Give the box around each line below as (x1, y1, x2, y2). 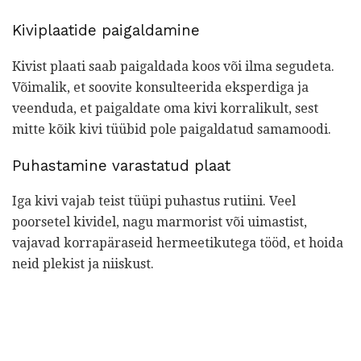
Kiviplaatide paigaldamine (12, 22, 200, 40)
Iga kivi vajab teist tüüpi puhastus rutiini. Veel (12, 193, 296, 210)
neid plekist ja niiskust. (12, 256, 154, 272)
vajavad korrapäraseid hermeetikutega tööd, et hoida (12, 235, 343, 251)
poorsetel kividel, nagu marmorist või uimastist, (12, 214, 307, 230)
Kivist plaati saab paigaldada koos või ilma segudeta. (12, 58, 334, 74)
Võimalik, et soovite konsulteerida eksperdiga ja (12, 79, 309, 95)
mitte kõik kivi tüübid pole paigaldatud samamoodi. (12, 121, 331, 137)
